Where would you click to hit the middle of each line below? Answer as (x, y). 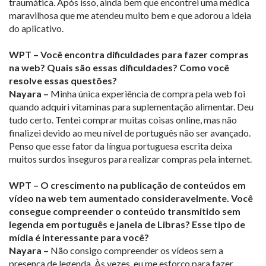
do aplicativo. (36, 28)
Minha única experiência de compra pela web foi (147, 94)
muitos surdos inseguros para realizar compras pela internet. (130, 159)
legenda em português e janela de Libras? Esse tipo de (127, 224)
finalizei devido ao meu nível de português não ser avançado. (130, 133)
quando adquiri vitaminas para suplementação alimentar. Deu (131, 107)
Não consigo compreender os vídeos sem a (136, 251)
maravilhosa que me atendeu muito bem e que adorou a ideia (130, 15)
